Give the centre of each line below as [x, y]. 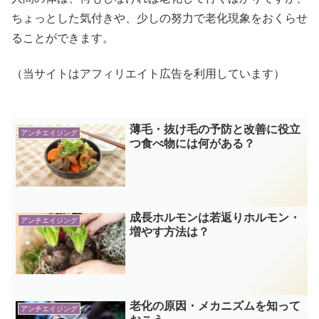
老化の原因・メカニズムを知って [215, 305]
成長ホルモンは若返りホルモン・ [215, 218]
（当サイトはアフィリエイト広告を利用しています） [148, 74]
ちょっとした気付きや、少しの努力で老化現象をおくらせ [159, 18]
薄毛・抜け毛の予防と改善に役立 [215, 130]
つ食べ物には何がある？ [193, 144]
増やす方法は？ [170, 232]
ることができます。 [63, 38]
